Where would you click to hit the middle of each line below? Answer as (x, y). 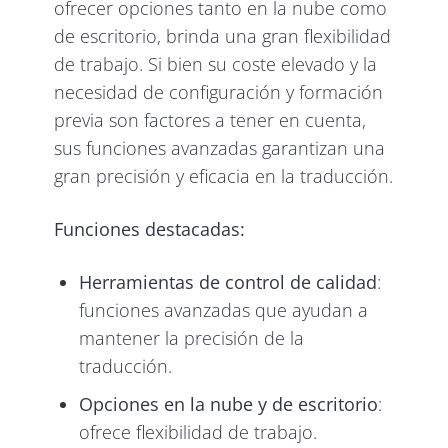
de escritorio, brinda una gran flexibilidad (223, 35)
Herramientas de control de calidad (228, 281)
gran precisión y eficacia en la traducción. (224, 175)
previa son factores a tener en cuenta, (210, 119)
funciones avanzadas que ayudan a (224, 309)
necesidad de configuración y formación (219, 91)
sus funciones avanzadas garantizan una (220, 147)
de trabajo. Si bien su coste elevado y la (216, 63)
